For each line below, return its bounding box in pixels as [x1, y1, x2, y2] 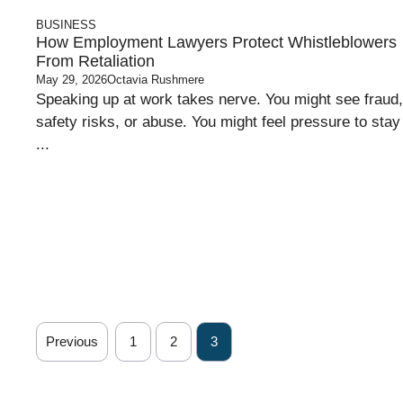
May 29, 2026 [36, 73, 107, 86]
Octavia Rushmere [107, 73, 204, 86]
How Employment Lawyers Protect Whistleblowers [36, 33, 397, 51]
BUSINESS [36, 18, 96, 31]
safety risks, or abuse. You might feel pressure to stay [36, 113, 400, 130]
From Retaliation [36, 52, 155, 70]
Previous [46, 334, 98, 349]
